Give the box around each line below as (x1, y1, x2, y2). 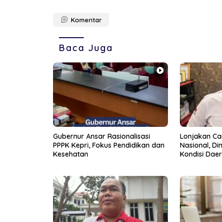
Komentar (71, 16, 102, 24)
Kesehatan (53, 150, 88, 159)
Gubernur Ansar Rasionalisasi (53, 132, 150, 141)
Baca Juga (59, 42, 113, 54)
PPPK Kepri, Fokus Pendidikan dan (53, 141, 165, 150)
